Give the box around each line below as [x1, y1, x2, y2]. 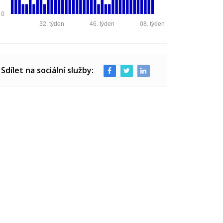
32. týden [39, 20, 65, 27]
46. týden [90, 20, 115, 27]
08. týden [140, 20, 165, 27]
